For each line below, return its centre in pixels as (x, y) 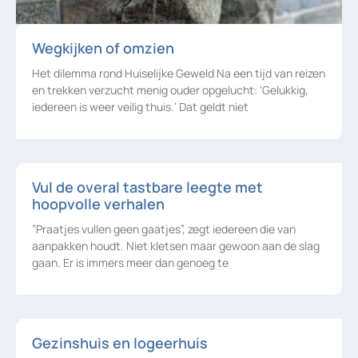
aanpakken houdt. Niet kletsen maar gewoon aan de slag (176, 246)
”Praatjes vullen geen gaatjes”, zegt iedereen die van (164, 229)
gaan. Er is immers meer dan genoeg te (130, 263)
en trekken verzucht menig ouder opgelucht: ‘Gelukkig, (170, 90)
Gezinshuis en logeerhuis (120, 343)
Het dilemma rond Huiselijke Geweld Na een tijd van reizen (179, 74)
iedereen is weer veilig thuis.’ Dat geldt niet (140, 107)
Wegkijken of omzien (103, 48)
